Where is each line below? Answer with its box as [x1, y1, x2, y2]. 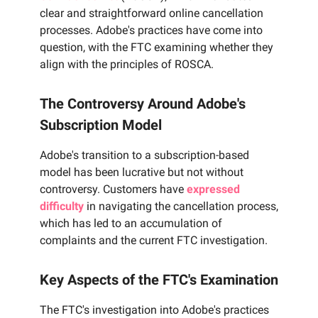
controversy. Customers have [40, 182, 187, 197]
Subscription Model [40, 116, 162, 134]
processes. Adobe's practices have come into [40, 23, 263, 38]
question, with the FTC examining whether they [40, 40, 273, 55]
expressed [187, 182, 240, 197]
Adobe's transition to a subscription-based [40, 148, 249, 163]
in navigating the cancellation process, [84, 199, 278, 214]
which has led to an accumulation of [40, 216, 222, 231]
